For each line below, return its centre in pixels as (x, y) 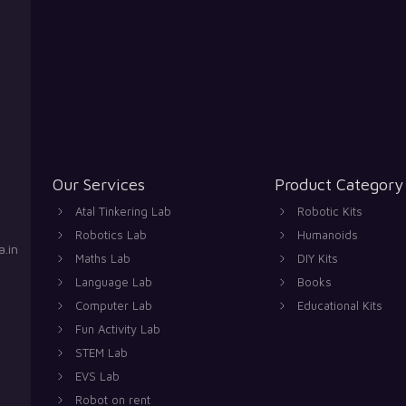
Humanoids (328, 234)
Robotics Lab (111, 234)
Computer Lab (114, 305)
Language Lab (114, 281)
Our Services (99, 184)
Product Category (339, 184)
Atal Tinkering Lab (123, 211)
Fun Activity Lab (118, 329)
